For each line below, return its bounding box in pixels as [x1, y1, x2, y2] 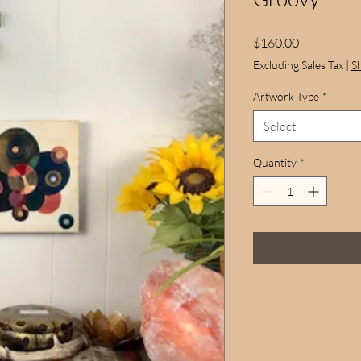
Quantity [253, 155, 297, 169]
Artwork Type [253, 89, 319, 103]
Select [263, 118, 296, 134]
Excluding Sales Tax [253, 57, 343, 72]
